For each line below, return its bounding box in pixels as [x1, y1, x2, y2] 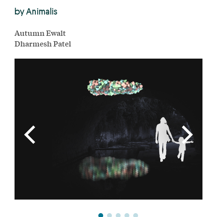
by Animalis [15, 5, 58, 17]
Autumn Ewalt [15, 27, 66, 38]
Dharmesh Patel [15, 37, 71, 49]
